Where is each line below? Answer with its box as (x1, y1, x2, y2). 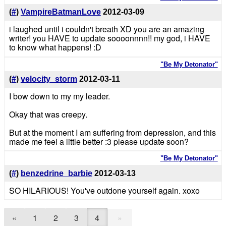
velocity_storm (20, 75, 77, 84)
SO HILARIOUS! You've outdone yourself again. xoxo (9, 184, 200, 196)
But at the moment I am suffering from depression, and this (9, 126, 216, 138)
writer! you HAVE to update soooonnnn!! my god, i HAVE (9, 32, 210, 44)
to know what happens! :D (9, 41, 101, 53)
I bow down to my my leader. (9, 90, 110, 102)
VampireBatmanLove (20, 8, 101, 17)
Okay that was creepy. (9, 108, 87, 120)
